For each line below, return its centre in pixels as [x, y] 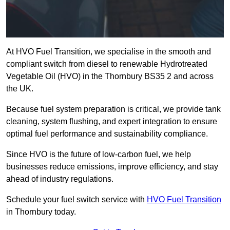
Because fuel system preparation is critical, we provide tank [113, 109]
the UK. [21, 89]
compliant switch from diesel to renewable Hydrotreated [107, 64]
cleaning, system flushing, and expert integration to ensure [112, 122]
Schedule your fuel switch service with [76, 200]
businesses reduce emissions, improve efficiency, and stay [112, 167]
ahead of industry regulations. [60, 179]
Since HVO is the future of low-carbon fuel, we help [99, 155]
